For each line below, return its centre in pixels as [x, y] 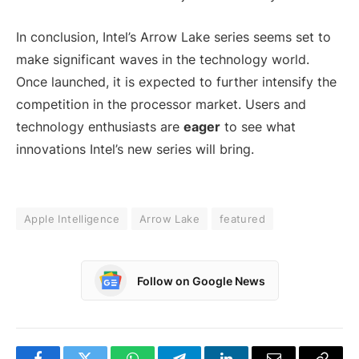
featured [242, 219]
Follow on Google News [201, 280]
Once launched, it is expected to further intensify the [176, 81]
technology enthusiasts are [100, 126]
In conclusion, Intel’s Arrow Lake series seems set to [173, 36]
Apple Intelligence [72, 219]
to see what [258, 126]
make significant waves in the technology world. [163, 59]
